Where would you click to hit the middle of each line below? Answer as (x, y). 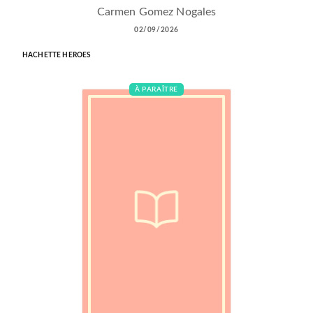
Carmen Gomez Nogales (156, 12)
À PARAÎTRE (156, 89)
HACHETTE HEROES (57, 55)
